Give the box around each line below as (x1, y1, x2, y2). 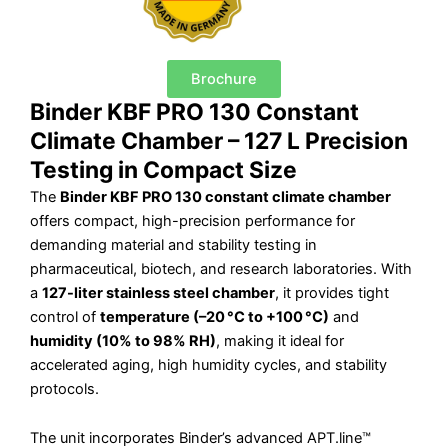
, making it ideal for (216, 331, 344, 350)
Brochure (191, 69, 257, 88)
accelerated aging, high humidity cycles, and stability (30, 355, 387, 374)
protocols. (30, 379, 99, 398)
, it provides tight (275, 283, 389, 302)
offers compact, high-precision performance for (30, 211, 355, 230)
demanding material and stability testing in (30, 235, 317, 254)
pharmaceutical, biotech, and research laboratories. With (30, 259, 412, 278)
